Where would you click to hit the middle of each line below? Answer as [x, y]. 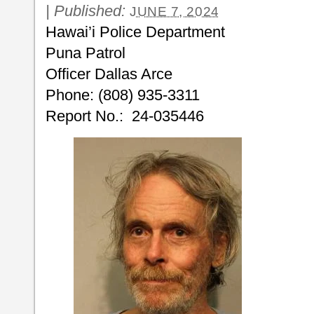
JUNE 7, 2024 [175, 12]
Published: [92, 11]
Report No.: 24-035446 [125, 116]
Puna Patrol [86, 53]
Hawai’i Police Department [135, 32]
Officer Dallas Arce [109, 74]
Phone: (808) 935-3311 [123, 95]
